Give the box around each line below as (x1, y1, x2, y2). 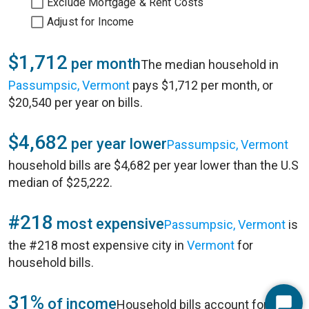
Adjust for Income (47, 15, 134, 28)
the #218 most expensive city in (8, 238, 187, 252)
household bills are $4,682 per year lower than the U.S (8, 158, 299, 172)
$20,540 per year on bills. (8, 95, 143, 110)
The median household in (141, 57, 279, 72)
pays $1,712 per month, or (130, 78, 273, 92)
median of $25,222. (8, 175, 112, 190)
